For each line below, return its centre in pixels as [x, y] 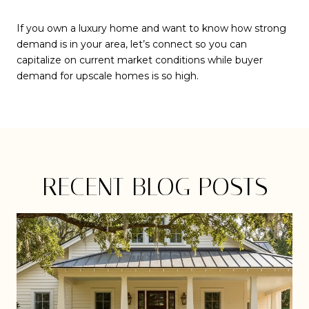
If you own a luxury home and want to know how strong [151, 29]
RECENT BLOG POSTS [154, 187]
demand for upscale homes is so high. [108, 76]
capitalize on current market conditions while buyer [140, 60]
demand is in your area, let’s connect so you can [132, 44]
